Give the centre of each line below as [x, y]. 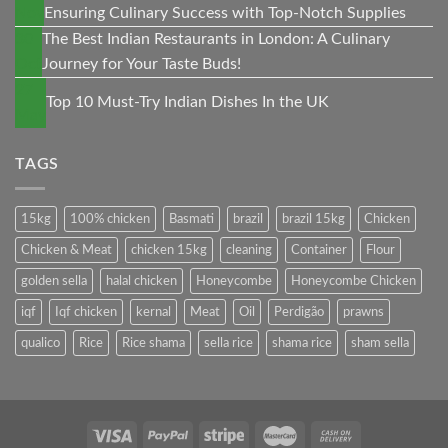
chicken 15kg [169, 250]
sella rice [228, 343]
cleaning [249, 250]
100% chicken [110, 219]
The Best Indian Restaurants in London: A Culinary [216, 38]
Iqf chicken [86, 312]
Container [319, 250]
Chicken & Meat [66, 250]
